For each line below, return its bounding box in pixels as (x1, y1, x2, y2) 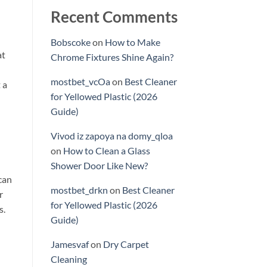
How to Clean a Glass (63, 145, 150, 157)
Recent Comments (50, 8, 178, 26)
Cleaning (50, 253, 87, 265)
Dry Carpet (103, 238, 149, 250)
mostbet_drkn (50, 184, 108, 196)
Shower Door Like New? (50, 160, 148, 172)
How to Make (104, 36, 160, 48)
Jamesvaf (50, 238, 89, 250)
